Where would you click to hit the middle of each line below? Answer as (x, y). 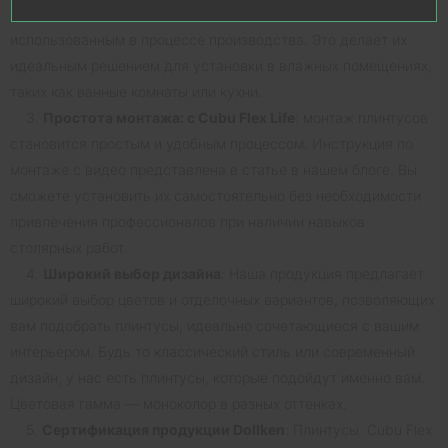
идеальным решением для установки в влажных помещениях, (221, 65)
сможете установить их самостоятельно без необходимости (215, 195)
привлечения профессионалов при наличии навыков (187, 221)
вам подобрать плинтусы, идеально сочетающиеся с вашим (214, 325)
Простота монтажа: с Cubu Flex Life (169, 117)
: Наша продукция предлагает (322, 273)
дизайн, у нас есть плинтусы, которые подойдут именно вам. (217, 377)
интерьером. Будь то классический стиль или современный (212, 351)
